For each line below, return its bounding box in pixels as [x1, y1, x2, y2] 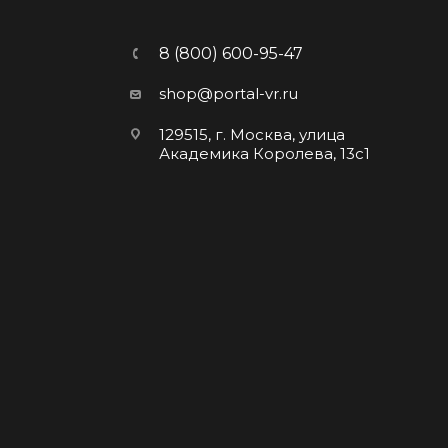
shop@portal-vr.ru [159, 84, 299, 103]
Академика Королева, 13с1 [159, 144, 371, 163]
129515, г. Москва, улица [159, 125, 346, 144]
